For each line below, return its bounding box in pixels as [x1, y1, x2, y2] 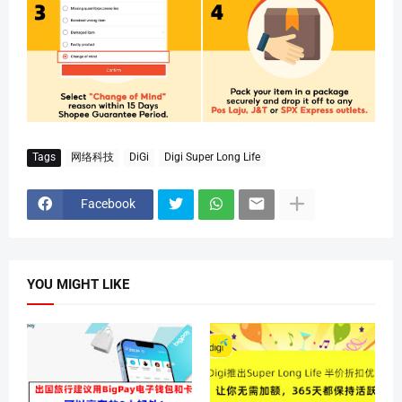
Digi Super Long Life [164, 151, 260, 163]
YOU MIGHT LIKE [27, 275, 129, 293]
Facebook [81, 197, 135, 211]
